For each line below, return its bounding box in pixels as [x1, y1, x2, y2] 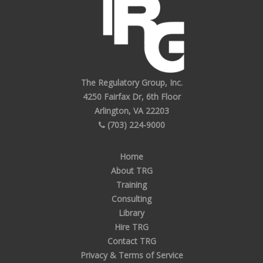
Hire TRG [114, 221, 149, 232]
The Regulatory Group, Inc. [80, 76, 183, 88]
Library [119, 207, 144, 218]
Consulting [112, 193, 151, 204]
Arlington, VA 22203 [94, 104, 169, 116]
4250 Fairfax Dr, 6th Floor [82, 90, 181, 102]
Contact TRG [107, 235, 156, 247]
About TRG [110, 164, 153, 176]
